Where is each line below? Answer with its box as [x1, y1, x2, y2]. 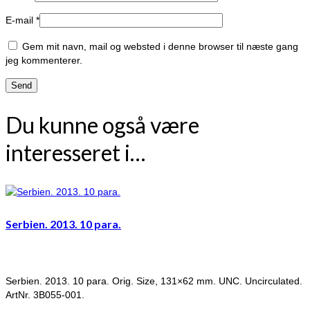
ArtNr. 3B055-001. [6, 289, 84, 300]
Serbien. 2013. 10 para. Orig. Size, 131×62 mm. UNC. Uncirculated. [6, 275, 302, 286]
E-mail [6, 15, 36, 26]
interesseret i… [6, 138, 145, 166]
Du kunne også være [6, 111, 199, 138]
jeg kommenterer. [6, 55, 82, 66]
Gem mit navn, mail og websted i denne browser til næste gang [22, 41, 298, 53]
